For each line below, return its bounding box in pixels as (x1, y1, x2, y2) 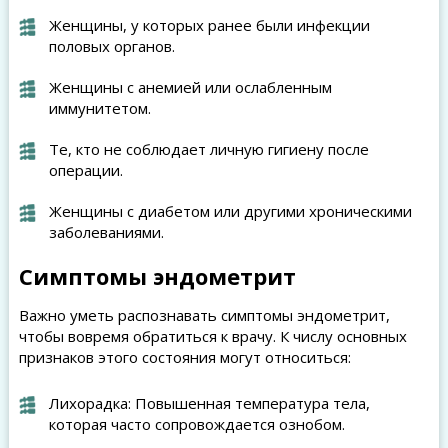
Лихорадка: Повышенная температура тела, (48, 393, 370, 413)
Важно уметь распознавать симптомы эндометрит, (18, 305, 390, 325)
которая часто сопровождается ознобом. (48, 414, 345, 434)
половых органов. (48, 36, 175, 56)
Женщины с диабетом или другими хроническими (48, 201, 412, 221)
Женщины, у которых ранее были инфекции (48, 15, 370, 35)
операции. (48, 160, 123, 180)
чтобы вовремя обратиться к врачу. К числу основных (18, 326, 407, 346)
